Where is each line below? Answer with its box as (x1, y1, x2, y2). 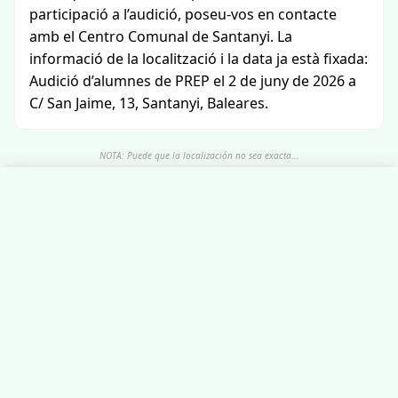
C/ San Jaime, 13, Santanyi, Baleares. (29, 93, 268, 113)
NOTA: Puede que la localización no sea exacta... (99, 149, 299, 162)
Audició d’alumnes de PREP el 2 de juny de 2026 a (29, 71, 356, 91)
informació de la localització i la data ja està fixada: (29, 49, 368, 68)
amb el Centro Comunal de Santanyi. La (29, 27, 292, 46)
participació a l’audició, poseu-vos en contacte (29, 4, 337, 24)
